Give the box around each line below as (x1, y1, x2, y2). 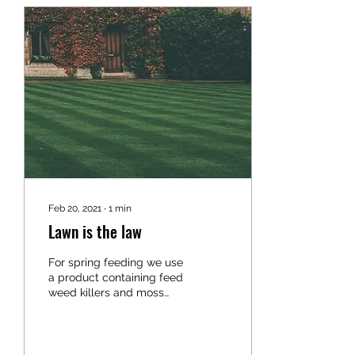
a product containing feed (48, 271, 183, 284)
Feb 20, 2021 (48, 203, 101, 214)
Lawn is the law (48, 219, 142, 243)
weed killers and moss (48, 286, 164, 299)
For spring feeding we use (48, 256, 183, 269)
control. (48, 301, 87, 314)
